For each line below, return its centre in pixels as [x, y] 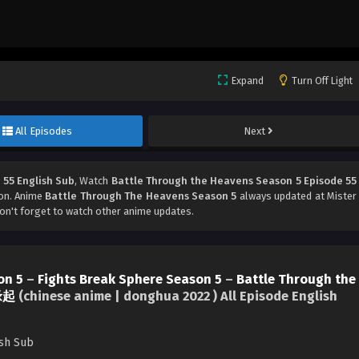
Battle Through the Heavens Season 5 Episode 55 [234, 181]
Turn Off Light [322, 81]
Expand [248, 81]
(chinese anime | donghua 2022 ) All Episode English [176, 296]
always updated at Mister [297, 196]
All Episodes [44, 131]
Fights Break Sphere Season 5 [130, 279]
